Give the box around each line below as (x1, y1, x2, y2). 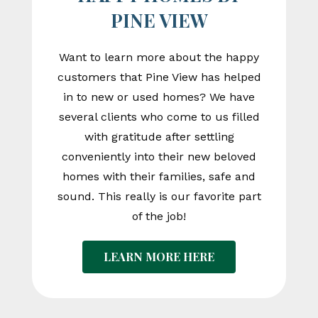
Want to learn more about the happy (59, 50, 259, 65)
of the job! (132, 209, 186, 224)
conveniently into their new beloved (62, 150, 256, 164)
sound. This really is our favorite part (57, 190, 261, 204)
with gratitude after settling (84, 130, 234, 144)
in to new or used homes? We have (63, 90, 255, 104)
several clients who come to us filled (58, 110, 260, 124)
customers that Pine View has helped (57, 70, 261, 84)
